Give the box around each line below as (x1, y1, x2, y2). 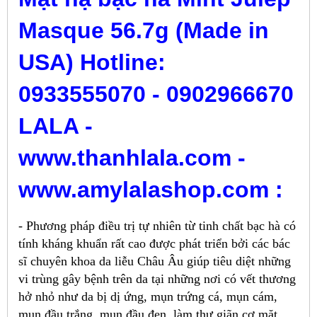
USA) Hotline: (18, 50, 166, 76)
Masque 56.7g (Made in (18, 18, 269, 44)
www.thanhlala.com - (18, 145, 246, 171)
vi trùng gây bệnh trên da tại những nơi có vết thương (18, 272, 296, 287)
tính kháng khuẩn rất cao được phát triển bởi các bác (18, 236, 290, 251)
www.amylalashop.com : (18, 177, 283, 203)
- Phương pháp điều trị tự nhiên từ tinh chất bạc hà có (18, 219, 296, 234)
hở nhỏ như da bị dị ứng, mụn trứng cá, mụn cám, (18, 289, 277, 304)
